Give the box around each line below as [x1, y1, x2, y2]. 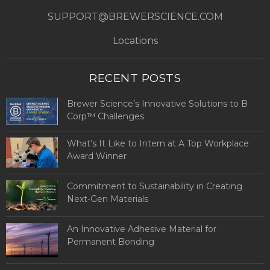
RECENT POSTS [89, 71, 181, 85]
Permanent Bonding [66, 236, 154, 247]
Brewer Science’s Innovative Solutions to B [66, 98, 248, 110]
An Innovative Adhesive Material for [66, 223, 216, 234]
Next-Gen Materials [66, 193, 148, 204]
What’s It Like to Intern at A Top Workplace [66, 138, 249, 149]
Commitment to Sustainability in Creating [66, 181, 242, 192]
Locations [112, 34, 158, 46]
